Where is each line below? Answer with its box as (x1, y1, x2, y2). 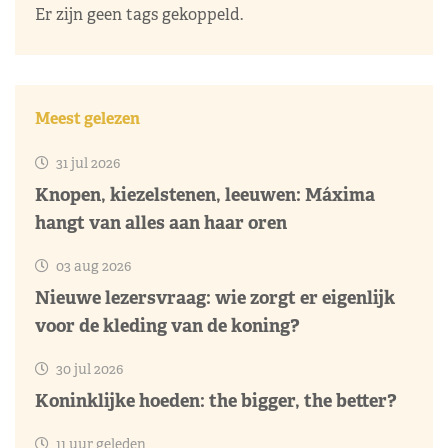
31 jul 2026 (53, 153, 120, 172)
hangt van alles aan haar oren (35, 210, 287, 234)
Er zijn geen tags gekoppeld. (35, 3, 243, 25)
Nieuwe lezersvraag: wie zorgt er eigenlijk (35, 285, 395, 309)
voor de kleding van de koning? (35, 313, 300, 337)
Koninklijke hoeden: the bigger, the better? (35, 388, 397, 412)
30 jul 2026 (53, 359, 123, 378)
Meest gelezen (35, 107, 140, 129)
